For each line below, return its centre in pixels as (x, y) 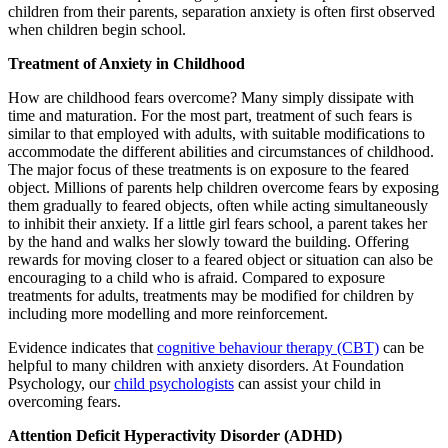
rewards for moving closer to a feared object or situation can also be (220, 259)
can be (401, 347)
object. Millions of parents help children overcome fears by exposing (223, 187)
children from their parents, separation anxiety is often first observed (221, 11)
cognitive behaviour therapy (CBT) (268, 347)
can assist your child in (307, 383)
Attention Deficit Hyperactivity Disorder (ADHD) (175, 435)
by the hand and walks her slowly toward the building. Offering (208, 241)
